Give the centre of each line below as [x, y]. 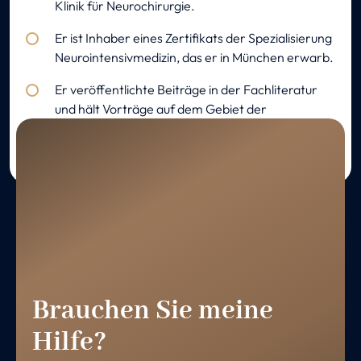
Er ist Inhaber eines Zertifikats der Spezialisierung [193, 38]
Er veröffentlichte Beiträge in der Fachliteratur [186, 90]
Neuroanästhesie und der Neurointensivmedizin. [190, 129]
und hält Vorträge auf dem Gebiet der [161, 109]
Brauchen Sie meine [153, 311]
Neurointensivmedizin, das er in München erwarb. [194, 58]
